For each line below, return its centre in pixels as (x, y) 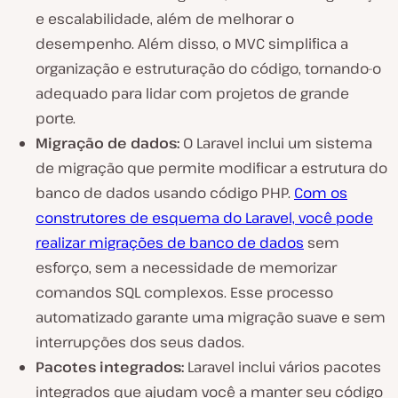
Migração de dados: (107, 143)
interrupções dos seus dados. (140, 342)
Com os (321, 192)
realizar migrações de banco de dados (170, 242)
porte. (56, 118)
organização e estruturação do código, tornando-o (208, 68)
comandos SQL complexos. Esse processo (184, 292)
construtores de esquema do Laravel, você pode (204, 217)
